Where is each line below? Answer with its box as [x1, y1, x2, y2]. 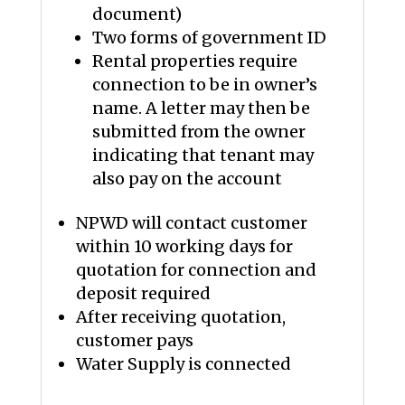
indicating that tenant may [91, 145, 314, 165]
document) [91, 4, 182, 24]
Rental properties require [91, 51, 297, 71]
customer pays [75, 330, 193, 351]
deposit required [75, 283, 211, 304]
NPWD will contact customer [75, 212, 307, 233]
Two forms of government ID [91, 27, 326, 48]
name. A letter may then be [91, 98, 310, 118]
